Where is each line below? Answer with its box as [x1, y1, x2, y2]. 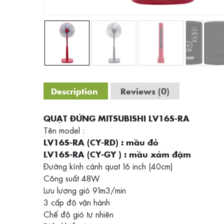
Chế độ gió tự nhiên [43, 208, 113, 220]
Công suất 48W [43, 172, 99, 184]
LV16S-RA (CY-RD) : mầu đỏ [43, 136, 158, 147]
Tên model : [43, 124, 85, 136]
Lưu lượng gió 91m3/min [43, 184, 126, 196]
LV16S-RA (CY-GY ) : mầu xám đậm [43, 148, 191, 159]
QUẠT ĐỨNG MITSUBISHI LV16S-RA [43, 112, 189, 123]
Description [51, 85, 98, 96]
